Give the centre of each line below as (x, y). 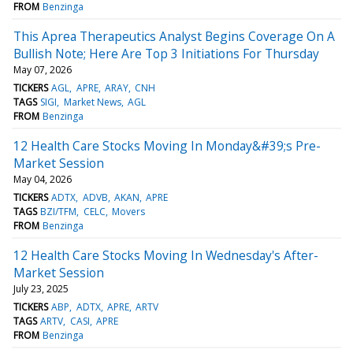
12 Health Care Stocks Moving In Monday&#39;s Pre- (167, 145)
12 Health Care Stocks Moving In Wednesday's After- (166, 255)
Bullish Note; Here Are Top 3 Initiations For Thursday (166, 53)
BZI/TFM (59, 211)
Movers (128, 211)
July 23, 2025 (41, 288)
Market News (92, 102)
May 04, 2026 (43, 179)
